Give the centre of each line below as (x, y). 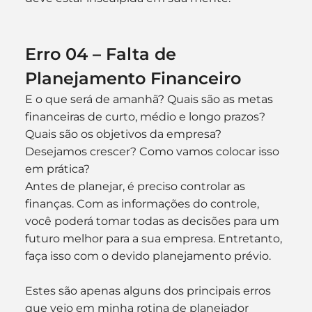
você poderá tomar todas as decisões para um (153, 221)
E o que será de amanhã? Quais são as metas (150, 99)
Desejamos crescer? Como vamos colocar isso (153, 151)
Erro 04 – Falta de (103, 54)
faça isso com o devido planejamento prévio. (148, 256)
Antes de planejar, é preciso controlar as (136, 186)
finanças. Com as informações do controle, (143, 204)
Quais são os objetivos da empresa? (124, 134)
